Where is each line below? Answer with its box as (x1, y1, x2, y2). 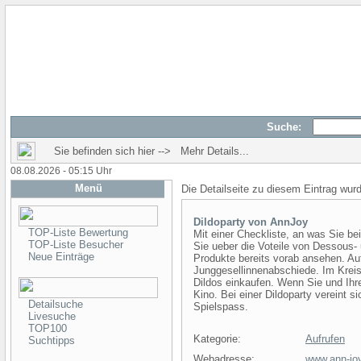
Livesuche (28, 310, 76, 322)
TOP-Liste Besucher (28, 239, 123, 251)
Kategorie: (193, 333, 241, 345)
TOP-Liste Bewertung (28, 226, 128, 239)
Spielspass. (193, 301, 248, 313)
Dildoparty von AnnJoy (193, 216, 308, 228)
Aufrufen (305, 333, 345, 345)
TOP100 (28, 322, 67, 334)
